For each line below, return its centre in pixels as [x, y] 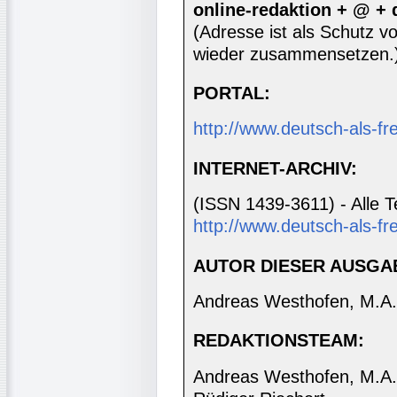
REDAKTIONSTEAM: [279, 341]
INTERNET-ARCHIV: [275, 168]
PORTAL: [232, 93]
